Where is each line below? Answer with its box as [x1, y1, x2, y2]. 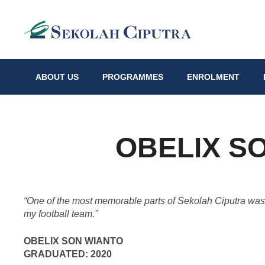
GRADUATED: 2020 [24, 248, 112, 259]
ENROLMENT [187, 72, 240, 82]
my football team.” [24, 208, 98, 219]
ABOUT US [35, 72, 79, 82]
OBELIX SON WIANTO [24, 235, 123, 246]
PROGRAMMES [102, 72, 163, 82]
